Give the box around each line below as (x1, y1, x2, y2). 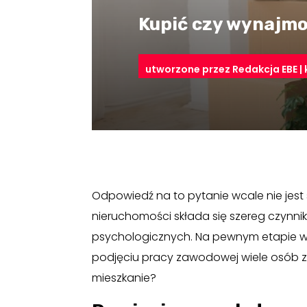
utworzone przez (145, 62, 232, 76)
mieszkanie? (92, 270, 157, 286)
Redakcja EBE (232, 62, 297, 76)
